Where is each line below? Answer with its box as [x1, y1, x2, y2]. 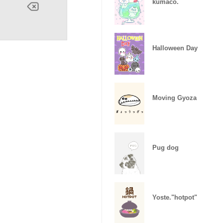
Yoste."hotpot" [152, 193, 197, 201]
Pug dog [152, 143, 179, 151]
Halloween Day [152, 44, 198, 52]
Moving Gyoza [152, 94, 197, 102]
